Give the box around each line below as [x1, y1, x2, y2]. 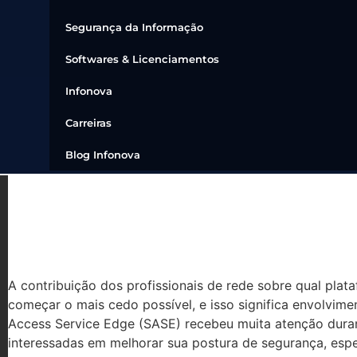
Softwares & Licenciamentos [65, 53, 219, 65]
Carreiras [65, 116, 112, 129]
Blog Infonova [65, 148, 140, 161]
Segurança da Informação [65, 21, 203, 33]
